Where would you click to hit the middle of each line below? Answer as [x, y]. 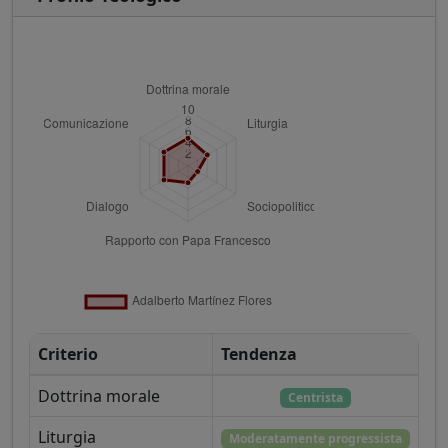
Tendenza [259, 354]
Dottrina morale [99, 396]
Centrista [315, 398]
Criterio [68, 354]
